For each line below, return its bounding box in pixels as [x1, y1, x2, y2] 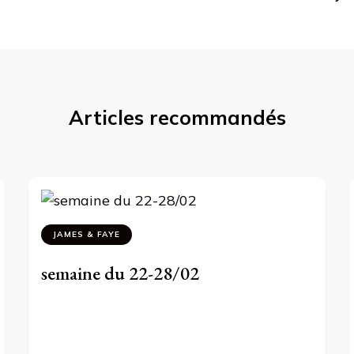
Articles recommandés [68, 104, 286, 130]
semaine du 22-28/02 [41, 260, 200, 285]
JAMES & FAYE [53, 228, 121, 239]
